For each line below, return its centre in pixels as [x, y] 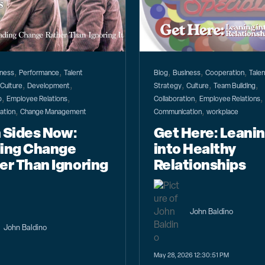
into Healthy [195, 148]
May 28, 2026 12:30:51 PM [191, 255]
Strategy [167, 86]
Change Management [54, 112]
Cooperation [224, 73]
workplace [222, 112]
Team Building [234, 86]
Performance [39, 73]
